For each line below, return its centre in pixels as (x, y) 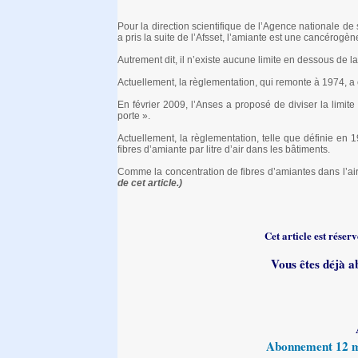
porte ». (134, 116)
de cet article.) (150, 183)
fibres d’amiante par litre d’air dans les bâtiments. (224, 150)
